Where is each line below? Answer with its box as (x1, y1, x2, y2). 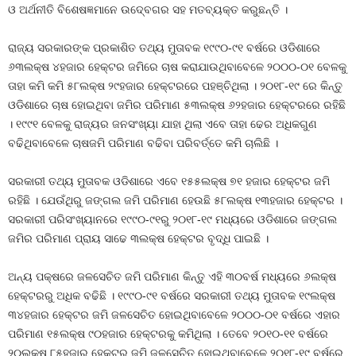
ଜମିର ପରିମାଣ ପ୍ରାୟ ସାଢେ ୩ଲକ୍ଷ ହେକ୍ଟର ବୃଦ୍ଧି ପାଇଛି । (8, 232, 269, 245)
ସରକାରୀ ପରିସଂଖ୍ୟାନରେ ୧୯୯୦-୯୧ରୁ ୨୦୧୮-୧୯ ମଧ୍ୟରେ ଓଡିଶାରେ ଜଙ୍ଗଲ (8, 213, 337, 226)
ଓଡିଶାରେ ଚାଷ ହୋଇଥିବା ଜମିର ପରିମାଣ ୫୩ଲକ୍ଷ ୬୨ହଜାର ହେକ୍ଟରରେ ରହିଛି (8, 99, 346, 111)
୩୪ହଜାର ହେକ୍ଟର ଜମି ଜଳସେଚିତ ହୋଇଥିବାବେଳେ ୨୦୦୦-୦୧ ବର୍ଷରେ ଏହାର (8, 308, 340, 321)
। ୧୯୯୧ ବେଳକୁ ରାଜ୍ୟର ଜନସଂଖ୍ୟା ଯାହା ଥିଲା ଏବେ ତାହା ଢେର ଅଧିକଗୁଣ (8, 118, 317, 130)
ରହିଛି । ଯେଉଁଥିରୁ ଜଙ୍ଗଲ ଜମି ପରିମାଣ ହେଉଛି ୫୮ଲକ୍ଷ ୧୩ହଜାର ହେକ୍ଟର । (8, 194, 342, 207)
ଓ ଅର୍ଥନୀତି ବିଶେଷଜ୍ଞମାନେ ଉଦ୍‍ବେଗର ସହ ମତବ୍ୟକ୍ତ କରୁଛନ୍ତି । (8, 3, 288, 16)
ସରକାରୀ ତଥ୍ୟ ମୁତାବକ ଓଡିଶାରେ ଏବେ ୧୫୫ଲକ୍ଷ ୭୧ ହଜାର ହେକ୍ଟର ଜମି (8, 175, 330, 188)
